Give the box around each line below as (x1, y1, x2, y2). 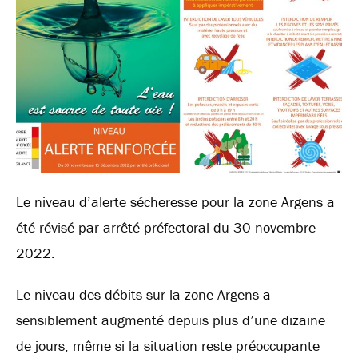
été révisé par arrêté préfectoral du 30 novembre (16, 218, 316, 237)
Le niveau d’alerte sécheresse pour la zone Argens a (16, 193, 335, 211)
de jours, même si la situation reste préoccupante (16, 336, 320, 355)
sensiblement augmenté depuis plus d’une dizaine (16, 311, 325, 329)
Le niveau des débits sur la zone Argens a (16, 285, 271, 304)
